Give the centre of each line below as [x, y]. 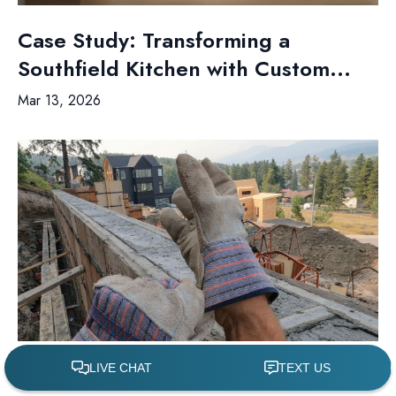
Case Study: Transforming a [154, 40]
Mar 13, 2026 [59, 100]
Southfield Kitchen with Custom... [184, 69]
